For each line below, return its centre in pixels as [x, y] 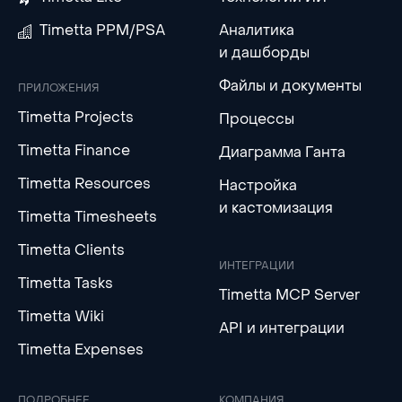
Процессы [257, 118]
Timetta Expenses [81, 349]
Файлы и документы [290, 85]
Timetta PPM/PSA [102, 30]
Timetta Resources [84, 183]
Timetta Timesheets [87, 216]
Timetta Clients [71, 249]
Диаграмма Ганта [282, 152]
